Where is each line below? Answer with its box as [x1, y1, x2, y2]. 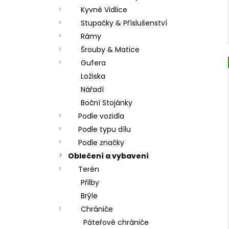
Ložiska [81, 71, 105, 81]
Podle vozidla [78, 111, 124, 121]
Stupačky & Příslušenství [81, 18, 167, 28]
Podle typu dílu [78, 124, 131, 134]
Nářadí [81, 84, 104, 95]
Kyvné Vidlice [81, 5, 127, 15]
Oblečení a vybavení [68, 151, 149, 161]
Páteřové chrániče [83, 217, 149, 227]
